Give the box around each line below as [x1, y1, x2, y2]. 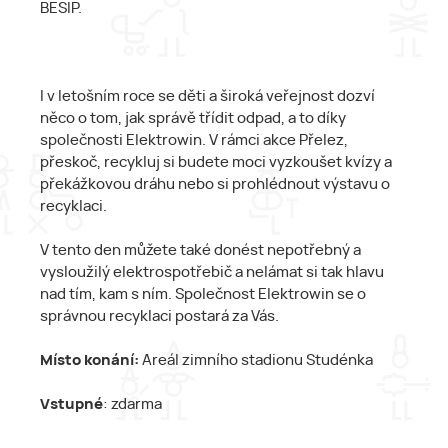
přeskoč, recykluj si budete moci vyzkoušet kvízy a [40, 154, 392, 170]
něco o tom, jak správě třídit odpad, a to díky [40, 110, 346, 126]
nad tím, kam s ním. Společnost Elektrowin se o [40, 286, 366, 302]
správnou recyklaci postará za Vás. [40, 308, 279, 324]
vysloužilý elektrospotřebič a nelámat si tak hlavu [40, 264, 384, 280]
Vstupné [40, 396, 103, 412]
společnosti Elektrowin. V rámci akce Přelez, [40, 132, 348, 148]
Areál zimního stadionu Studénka [139, 352, 373, 368]
